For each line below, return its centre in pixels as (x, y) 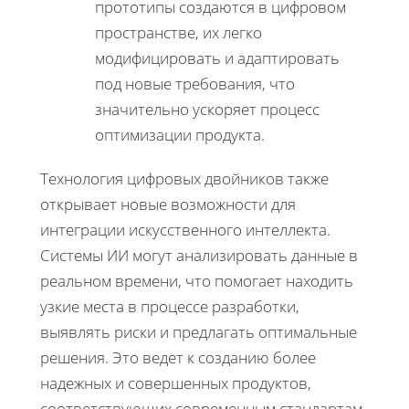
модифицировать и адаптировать (217, 58)
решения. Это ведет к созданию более (178, 357)
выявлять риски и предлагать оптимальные (199, 331)
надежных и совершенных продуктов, (176, 383)
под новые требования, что (195, 83)
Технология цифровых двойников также (184, 178)
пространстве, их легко (178, 32)
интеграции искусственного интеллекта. (185, 229)
